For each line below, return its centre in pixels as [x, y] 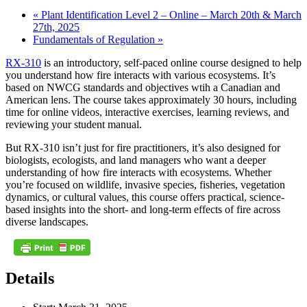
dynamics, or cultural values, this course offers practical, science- [145, 197]
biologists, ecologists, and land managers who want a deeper [136, 160]
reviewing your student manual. [74, 124]
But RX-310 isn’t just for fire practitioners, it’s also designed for [143, 147]
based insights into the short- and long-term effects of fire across [143, 209]
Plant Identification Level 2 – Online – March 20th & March [170, 14]
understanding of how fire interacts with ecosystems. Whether [138, 172]
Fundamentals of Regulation [95, 39]
